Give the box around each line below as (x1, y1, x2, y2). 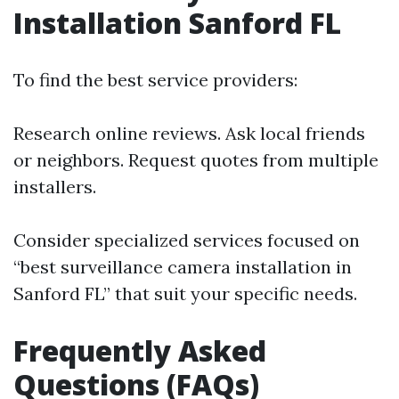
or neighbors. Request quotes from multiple (13, 149, 379, 171)
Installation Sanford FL (13, 4, 341, 42)
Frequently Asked (13, 331, 266, 370)
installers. (13, 175, 96, 198)
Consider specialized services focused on (13, 229, 360, 251)
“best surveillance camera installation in (13, 256, 352, 278)
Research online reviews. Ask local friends (13, 122, 365, 144)
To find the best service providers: (13, 69, 297, 91)
